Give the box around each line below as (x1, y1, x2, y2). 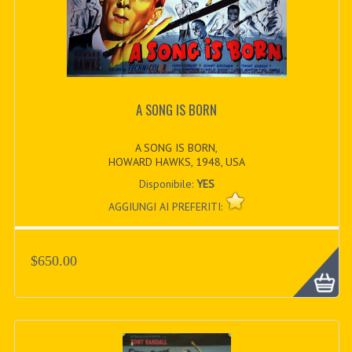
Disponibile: (138, 176, 196, 191)
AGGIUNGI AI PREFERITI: (108, 199, 225, 214)
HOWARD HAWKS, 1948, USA (108, 154, 245, 169)
